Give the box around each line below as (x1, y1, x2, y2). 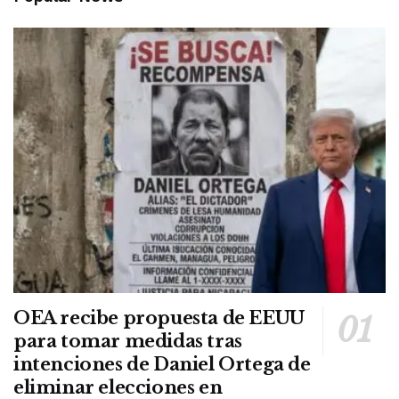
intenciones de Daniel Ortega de (13, 354, 311, 376)
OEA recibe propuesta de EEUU (13, 307, 305, 330)
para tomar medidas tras (13, 330, 242, 353)
